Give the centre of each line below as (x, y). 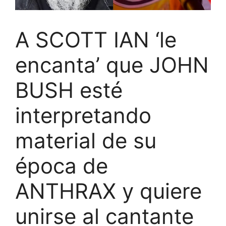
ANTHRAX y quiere (108, 191)
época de (62, 165)
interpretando (83, 115)
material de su (86, 140)
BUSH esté (69, 90)
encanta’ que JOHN (112, 65)
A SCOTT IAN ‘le (96, 39)
